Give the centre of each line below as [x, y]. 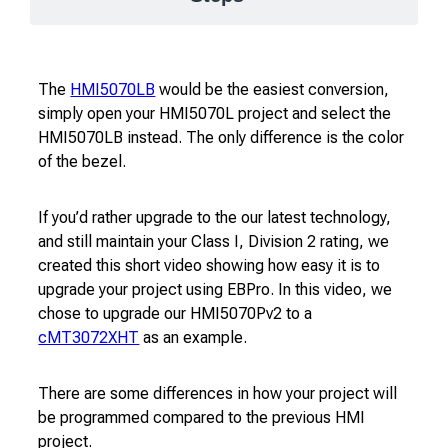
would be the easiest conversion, [272, 89]
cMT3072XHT [89, 337]
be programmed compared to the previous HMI [202, 417]
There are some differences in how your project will [218, 393]
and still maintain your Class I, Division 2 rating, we [214, 241]
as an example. [193, 337]
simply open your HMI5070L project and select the [215, 113]
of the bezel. [82, 161]
